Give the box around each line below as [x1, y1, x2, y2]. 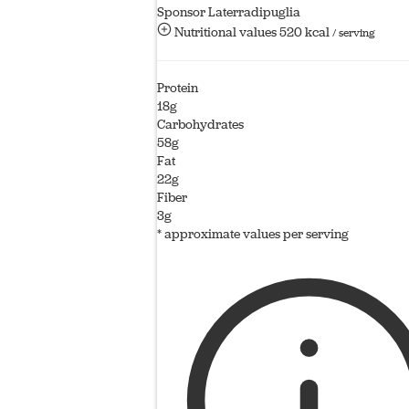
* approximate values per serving [157, 225, 349, 243]
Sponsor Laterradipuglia [157, 3, 300, 21]
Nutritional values [172, 23, 279, 41]
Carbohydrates [157, 115, 244, 133]
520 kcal [279, 23, 332, 41]
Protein [157, 79, 198, 97]
